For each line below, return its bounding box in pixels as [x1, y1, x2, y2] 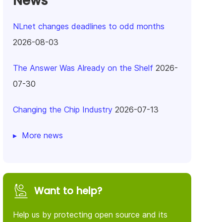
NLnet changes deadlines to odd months [13, 21, 165, 31]
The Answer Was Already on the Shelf [13, 62, 153, 73]
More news [22, 130, 63, 140]
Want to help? [34, 184, 102, 198]
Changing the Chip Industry [13, 104, 112, 114]
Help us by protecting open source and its [13, 209, 167, 220]
